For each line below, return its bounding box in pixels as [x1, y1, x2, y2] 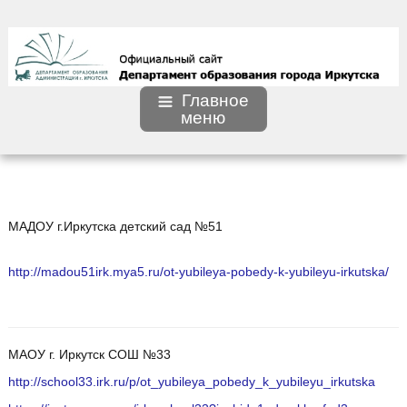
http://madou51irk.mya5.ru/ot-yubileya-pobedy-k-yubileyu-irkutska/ [7, 265, 389, 280]
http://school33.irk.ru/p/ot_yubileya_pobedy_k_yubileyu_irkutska [7, 375, 375, 390]
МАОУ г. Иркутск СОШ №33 [7, 348, 171, 362]
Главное [181, 91, 249, 111]
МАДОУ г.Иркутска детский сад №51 [7, 220, 223, 234]
